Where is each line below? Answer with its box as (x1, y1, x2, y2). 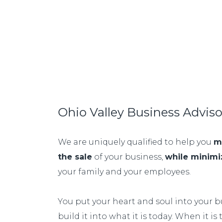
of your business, (92, 152, 165, 162)
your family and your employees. (58, 167, 191, 176)
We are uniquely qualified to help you (58, 137, 214, 147)
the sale (58, 152, 92, 162)
